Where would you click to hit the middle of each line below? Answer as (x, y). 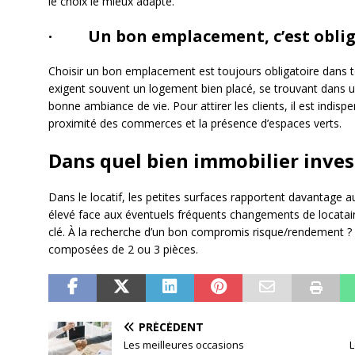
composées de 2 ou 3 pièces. (123, 249)
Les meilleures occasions (183, 344)
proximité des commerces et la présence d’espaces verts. (195, 123)
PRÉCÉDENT (171, 326)
